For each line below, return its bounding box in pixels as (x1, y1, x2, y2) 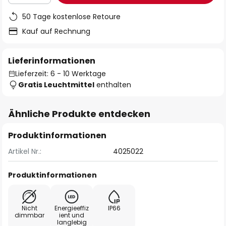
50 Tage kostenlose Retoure (22, 12, 121, 22)
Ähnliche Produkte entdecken (8, 107, 150, 120)
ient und (59, 211, 84, 219)
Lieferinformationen (8, 55, 95, 67)
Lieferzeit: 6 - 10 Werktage (15, 69, 106, 79)
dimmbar (14, 211, 44, 219)
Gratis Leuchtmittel (18, 80, 94, 90)
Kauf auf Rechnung (22, 26, 90, 36)
